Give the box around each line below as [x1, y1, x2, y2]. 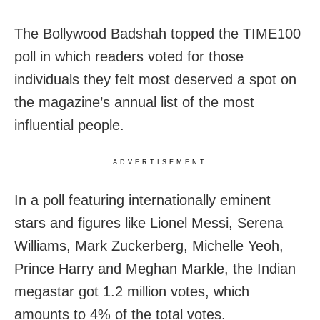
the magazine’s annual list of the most [14, 94, 254, 111]
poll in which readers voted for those [14, 49, 244, 65]
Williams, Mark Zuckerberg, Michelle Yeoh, [14, 238, 284, 254]
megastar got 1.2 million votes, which [14, 284, 249, 300]
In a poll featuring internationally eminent [14, 192, 271, 209]
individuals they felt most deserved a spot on [14, 71, 296, 88]
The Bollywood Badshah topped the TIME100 [14, 26, 301, 42]
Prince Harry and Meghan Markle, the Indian [14, 261, 296, 277]
